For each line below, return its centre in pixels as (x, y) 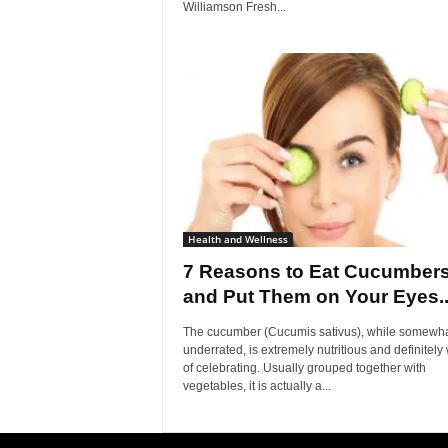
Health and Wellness (237, 239)
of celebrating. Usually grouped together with (304, 368)
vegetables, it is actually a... (256, 386)
